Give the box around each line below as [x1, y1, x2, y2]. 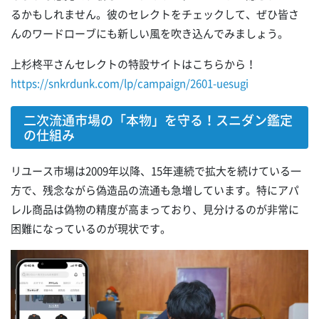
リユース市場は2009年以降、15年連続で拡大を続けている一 [11, 163, 301, 179]
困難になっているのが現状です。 [11, 221, 171, 237]
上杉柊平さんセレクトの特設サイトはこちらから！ [11, 56, 256, 73]
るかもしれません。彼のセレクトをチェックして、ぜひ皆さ [11, 6, 299, 23]
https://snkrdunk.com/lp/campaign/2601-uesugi [11, 75, 249, 92]
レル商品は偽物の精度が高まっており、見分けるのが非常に [11, 202, 299, 218]
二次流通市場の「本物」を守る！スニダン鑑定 [23, 110, 293, 130]
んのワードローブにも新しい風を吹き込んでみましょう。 [11, 26, 288, 42]
